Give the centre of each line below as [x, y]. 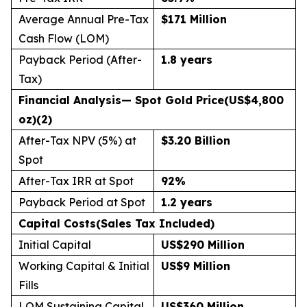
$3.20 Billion [196, 140]
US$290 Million [203, 245]
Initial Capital [55, 245]
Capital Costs [57, 223]
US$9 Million [196, 266]
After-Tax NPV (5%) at [77, 140]
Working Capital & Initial [84, 266]
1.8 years [187, 60]
